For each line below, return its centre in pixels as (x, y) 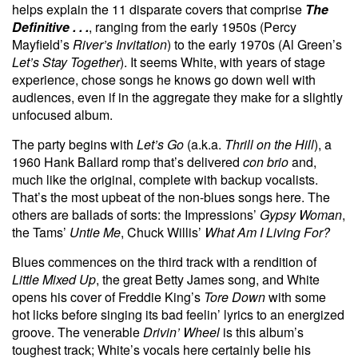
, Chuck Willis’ (163, 232)
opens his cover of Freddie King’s (108, 296)
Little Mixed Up (54, 279)
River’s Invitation (120, 44)
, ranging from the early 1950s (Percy (193, 26)
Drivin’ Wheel (183, 332)
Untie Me (95, 232)
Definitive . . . (50, 26)
